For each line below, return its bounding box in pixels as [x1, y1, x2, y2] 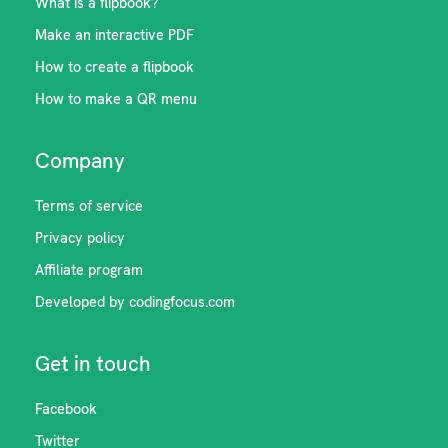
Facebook [35, 400, 98, 418]
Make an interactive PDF [35, 26, 195, 44]
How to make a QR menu [35, 90, 198, 108]
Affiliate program [35, 261, 144, 279]
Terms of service [35, 197, 144, 215]
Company [35, 147, 126, 174]
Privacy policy [35, 229, 126, 247]
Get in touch [35, 350, 152, 377]
